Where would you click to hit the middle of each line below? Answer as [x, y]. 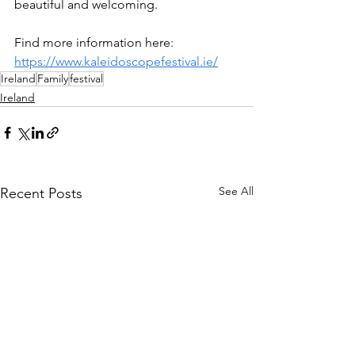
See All [236, 191]
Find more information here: [95, 42]
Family [53, 78]
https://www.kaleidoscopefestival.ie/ [116, 61]
